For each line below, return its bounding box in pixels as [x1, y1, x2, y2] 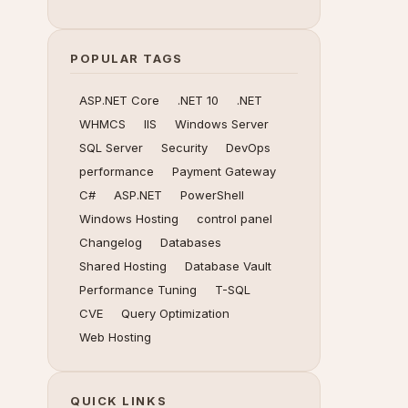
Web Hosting [79, 330, 151, 344]
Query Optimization [121, 306, 229, 321]
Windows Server [175, 117, 269, 131]
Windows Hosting [79, 211, 178, 226]
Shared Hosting [79, 259, 167, 273]
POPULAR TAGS [70, 51, 183, 66]
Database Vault [185, 259, 271, 273]
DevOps [226, 140, 270, 155]
